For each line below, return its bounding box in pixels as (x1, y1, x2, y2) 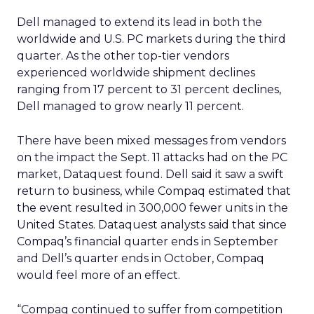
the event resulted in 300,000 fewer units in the (17, 201, 288, 214)
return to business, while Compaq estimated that (17, 184, 291, 198)
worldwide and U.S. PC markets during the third (17, 32, 286, 46)
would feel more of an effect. (17, 268, 180, 282)
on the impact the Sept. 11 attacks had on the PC (17, 151, 287, 164)
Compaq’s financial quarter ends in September (17, 235, 278, 248)
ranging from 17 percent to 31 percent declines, (17, 83, 281, 96)
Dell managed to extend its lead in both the (17, 15, 262, 29)
